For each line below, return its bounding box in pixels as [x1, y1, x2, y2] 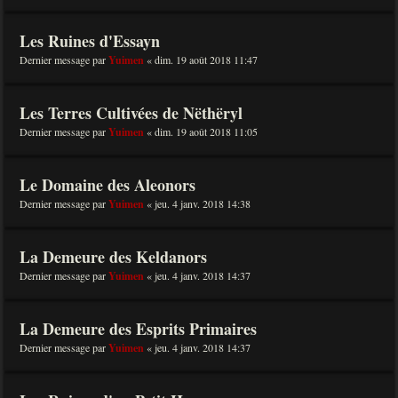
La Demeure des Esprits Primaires [20, 317, 257, 340]
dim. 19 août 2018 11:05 [155, 124, 258, 139]
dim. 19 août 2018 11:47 [155, 52, 258, 67]
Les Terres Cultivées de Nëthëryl [20, 101, 243, 124]
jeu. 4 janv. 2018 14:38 [155, 196, 251, 211]
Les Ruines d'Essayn [20, 29, 160, 52]
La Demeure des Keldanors [20, 245, 207, 268]
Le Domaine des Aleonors [20, 173, 195, 196]
